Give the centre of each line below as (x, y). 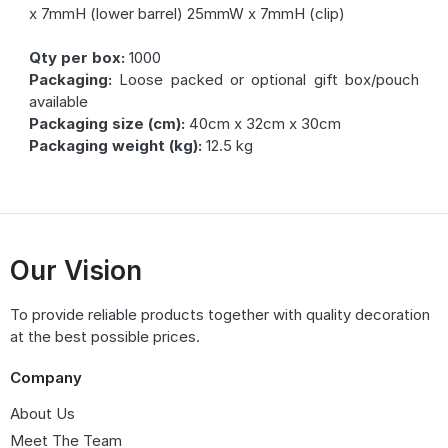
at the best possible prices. (105, 336)
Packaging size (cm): (106, 124)
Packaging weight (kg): (115, 146)
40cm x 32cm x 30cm (262, 124)
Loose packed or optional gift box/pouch (265, 80)
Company (46, 377)
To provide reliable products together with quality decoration (220, 314)
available (58, 102)
